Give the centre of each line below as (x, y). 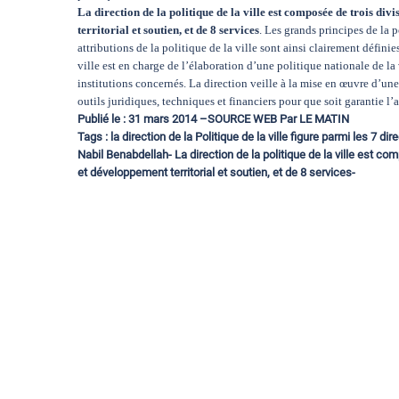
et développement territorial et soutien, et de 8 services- (216, 172)
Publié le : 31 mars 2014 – (142, 118)
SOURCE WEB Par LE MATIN (278, 118)
